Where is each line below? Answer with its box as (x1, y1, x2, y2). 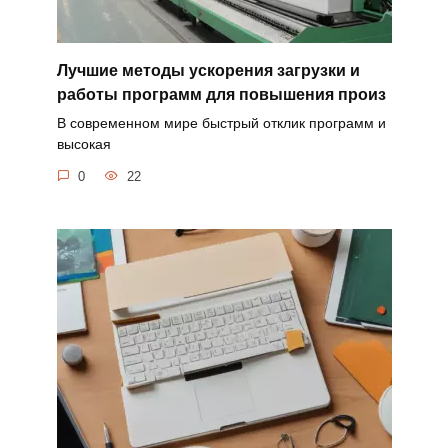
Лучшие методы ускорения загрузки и (56, 61, 360, 79)
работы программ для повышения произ (56, 85, 386, 103)
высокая (56, 136, 111, 153)
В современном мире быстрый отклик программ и (56, 115, 386, 132)
